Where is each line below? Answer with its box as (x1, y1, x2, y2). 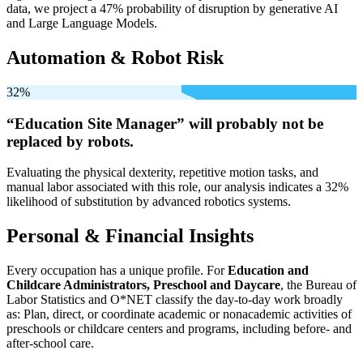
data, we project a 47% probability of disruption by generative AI (6, 2, 338, 16)
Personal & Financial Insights (6, 225, 254, 247)
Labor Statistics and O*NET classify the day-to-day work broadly (6, 293, 343, 307)
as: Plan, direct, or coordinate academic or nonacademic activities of (6, 307, 352, 322)
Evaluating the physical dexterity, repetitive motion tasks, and (6, 165, 318, 180)
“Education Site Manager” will (6, 114, 216, 132)
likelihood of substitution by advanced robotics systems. (6, 194, 291, 209)
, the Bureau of (280, 278, 357, 293)
